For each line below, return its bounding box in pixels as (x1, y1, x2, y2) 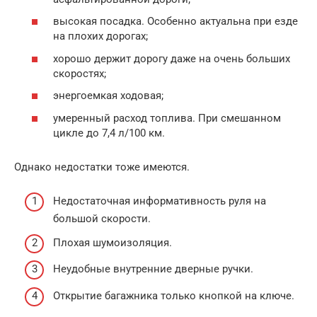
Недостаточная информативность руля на (53, 195, 266, 207)
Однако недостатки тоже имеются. (14, 160, 190, 173)
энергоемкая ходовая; (53, 89, 163, 102)
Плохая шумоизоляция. (53, 236, 172, 249)
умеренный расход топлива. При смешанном (53, 111, 281, 125)
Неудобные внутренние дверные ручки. (53, 263, 253, 275)
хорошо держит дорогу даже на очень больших (53, 52, 290, 65)
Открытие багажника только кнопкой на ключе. (53, 289, 294, 302)
